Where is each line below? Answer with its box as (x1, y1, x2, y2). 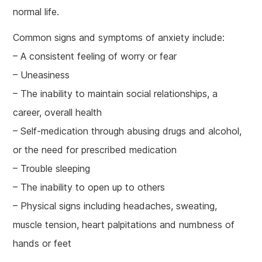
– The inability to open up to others (13, 181, 166, 193)
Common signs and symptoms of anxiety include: (13, 31, 225, 43)
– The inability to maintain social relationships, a (13, 87, 218, 99)
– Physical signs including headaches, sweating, (13, 199, 218, 212)
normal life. (13, 5, 60, 18)
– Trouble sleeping (13, 162, 91, 174)
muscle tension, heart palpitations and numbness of (13, 218, 235, 230)
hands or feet (13, 237, 72, 249)
